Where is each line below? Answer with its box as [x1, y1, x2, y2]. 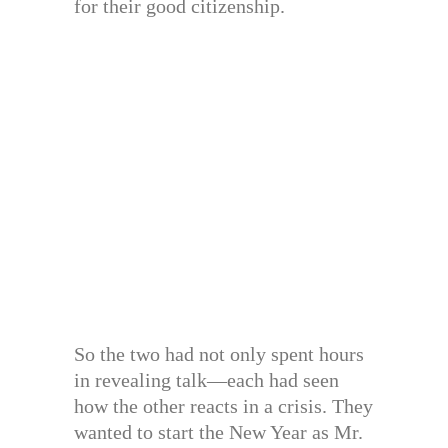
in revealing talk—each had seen [74, 368, 339, 391]
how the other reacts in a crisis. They [74, 394, 373, 417]
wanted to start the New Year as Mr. [74, 420, 363, 443]
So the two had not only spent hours [74, 342, 364, 365]
